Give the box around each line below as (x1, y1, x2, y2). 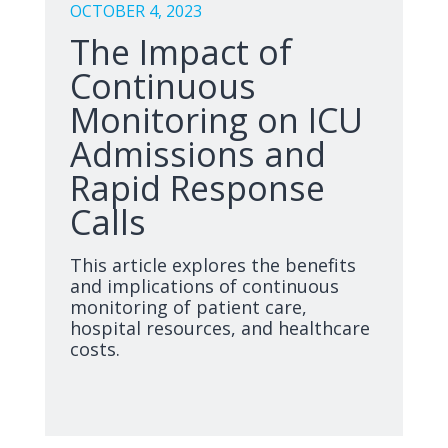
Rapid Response (70, 165, 325, 211)
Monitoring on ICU (70, 97, 363, 143)
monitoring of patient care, (70, 295, 307, 319)
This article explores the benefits (70, 253, 356, 277)
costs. (70, 337, 120, 361)
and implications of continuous (70, 274, 339, 298)
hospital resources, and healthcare (70, 316, 370, 340)
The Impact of (70, 29, 292, 75)
